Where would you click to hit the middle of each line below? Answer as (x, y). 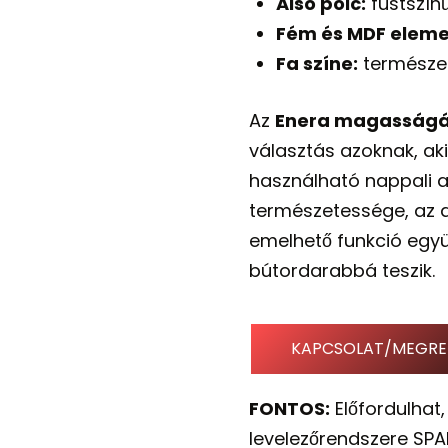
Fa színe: (316, 64)
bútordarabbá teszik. (341, 271)
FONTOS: (289, 409)
